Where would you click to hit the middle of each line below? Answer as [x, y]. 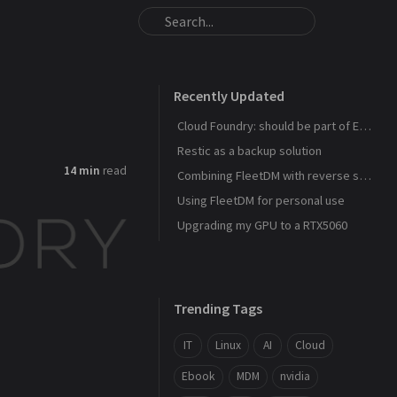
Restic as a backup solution [249, 151]
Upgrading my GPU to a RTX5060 [262, 225]
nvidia [296, 377]
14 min [82, 171]
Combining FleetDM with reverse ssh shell [365, 175]
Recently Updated [229, 96]
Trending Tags [218, 308]
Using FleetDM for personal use [261, 200]
